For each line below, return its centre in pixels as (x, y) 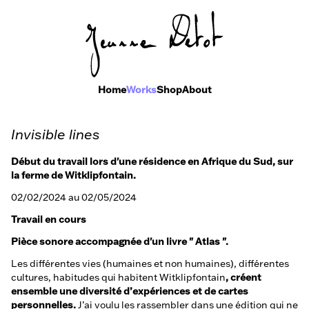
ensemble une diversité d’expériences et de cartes (130, 291)
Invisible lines (56, 134)
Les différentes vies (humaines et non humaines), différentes (150, 263)
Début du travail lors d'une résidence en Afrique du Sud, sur (152, 161)
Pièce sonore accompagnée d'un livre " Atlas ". (120, 241)
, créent (243, 277)
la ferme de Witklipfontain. (73, 175)
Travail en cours (49, 219)
